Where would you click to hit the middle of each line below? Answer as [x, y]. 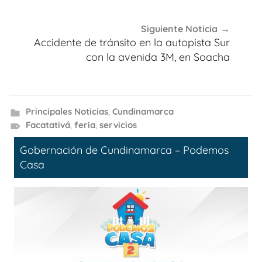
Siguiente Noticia [179, 29]
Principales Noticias [67, 111]
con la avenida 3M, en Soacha [158, 57]
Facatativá [48, 125]
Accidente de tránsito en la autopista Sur [132, 43]
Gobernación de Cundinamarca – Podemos [124, 150]
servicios [118, 125]
